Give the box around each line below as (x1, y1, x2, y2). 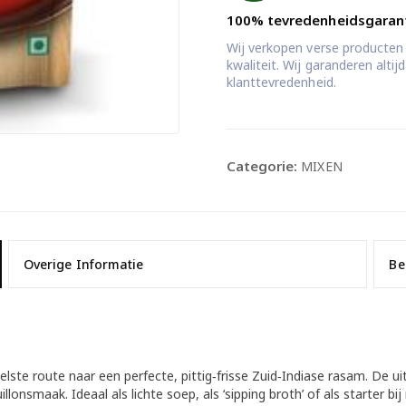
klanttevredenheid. (226, 73, 336, 91)
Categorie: (226, 157, 302, 175)
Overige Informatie (24, 256, 144, 273)
